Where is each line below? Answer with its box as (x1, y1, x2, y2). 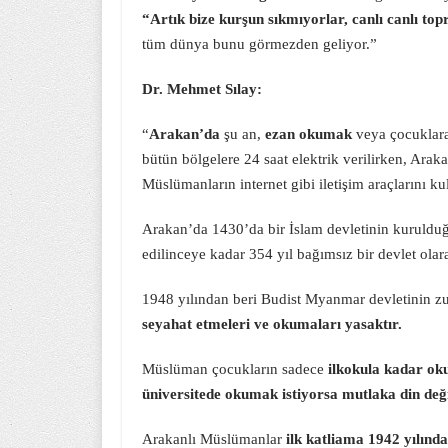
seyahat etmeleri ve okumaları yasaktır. (142, 316, 402, 332)
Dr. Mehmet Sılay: (142, 81, 262, 97)
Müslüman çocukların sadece (142, 361, 324, 377)
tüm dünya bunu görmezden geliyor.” (142, 36, 377, 52)
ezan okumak (265, 126, 352, 142)
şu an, (220, 126, 265, 142)
